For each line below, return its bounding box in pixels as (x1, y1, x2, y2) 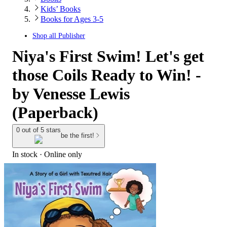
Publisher (58, 32, 85, 40)
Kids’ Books (41, 5, 81, 13)
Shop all (32, 32, 58, 40)
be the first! (61, 132, 94, 140)
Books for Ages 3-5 (41, 15, 103, 23)
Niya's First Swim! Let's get (12, 47, 204, 65)
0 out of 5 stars (16, 126, 61, 134)
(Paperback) (12, 103, 98, 122)
